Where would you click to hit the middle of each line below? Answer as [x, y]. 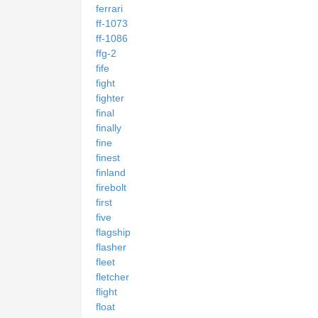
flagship [113, 232]
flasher [111, 247]
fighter [110, 98]
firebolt [111, 188]
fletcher [113, 277]
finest [108, 158]
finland [111, 173]
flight [106, 292]
